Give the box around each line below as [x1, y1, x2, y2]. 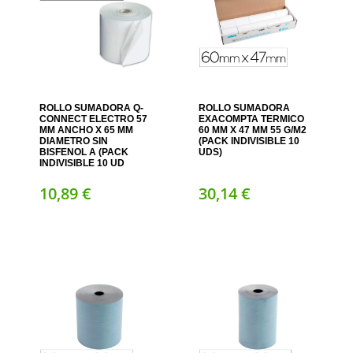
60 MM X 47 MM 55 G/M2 [198, 124, 307, 136]
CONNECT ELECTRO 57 [39, 113, 148, 124]
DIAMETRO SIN [39, 136, 109, 147]
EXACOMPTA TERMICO [198, 113, 304, 124]
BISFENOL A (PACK [39, 147, 129, 158]
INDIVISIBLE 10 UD [39, 158, 125, 169]
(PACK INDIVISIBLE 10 [198, 136, 299, 147]
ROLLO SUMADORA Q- [39, 102, 144, 113]
